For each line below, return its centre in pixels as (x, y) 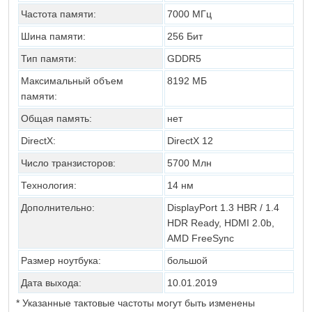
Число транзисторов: (68, 163)
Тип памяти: (49, 58)
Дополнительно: (58, 208)
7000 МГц (189, 14)
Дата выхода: (51, 283)
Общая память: (56, 118)
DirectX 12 (190, 141)
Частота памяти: (58, 14)
